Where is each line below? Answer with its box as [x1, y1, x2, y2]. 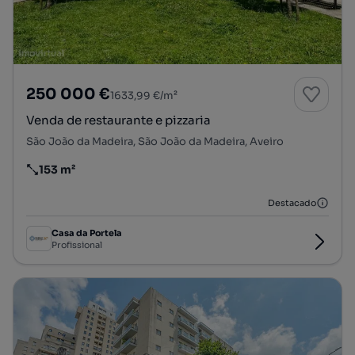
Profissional [52, 239, 102, 250]
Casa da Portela [52, 227, 122, 239]
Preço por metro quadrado [25, 169, 175, 184]
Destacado [268, 197, 316, 209]
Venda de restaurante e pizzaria [26, 113, 211, 128]
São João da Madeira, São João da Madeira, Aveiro [26, 135, 284, 149]
